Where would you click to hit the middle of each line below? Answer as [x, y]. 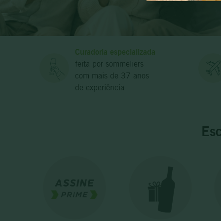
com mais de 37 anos [112, 76]
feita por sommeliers [109, 64]
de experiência [100, 88]
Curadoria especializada [115, 52]
